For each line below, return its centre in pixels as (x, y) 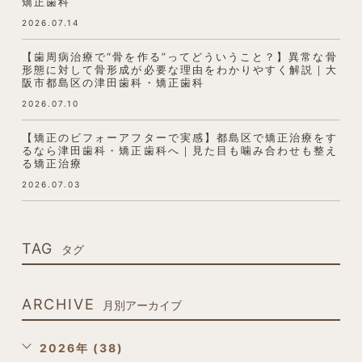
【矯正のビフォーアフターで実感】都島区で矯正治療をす (180, 137)
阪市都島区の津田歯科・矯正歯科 (113, 82)
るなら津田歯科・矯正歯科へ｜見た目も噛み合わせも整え (180, 150)
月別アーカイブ (143, 305)
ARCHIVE (58, 304)
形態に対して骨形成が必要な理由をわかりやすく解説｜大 (180, 69)
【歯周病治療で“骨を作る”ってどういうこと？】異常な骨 (179, 56)
